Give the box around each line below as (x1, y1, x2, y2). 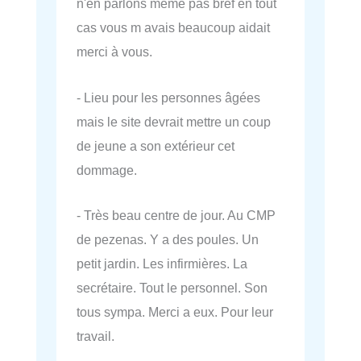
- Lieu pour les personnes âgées (77, 89, 260, 105)
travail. (77, 328, 114, 343)
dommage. (77, 162, 137, 177)
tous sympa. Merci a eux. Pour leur (77, 304, 273, 319)
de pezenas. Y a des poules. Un (77, 231, 259, 247)
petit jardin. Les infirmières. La (77, 255, 247, 271)
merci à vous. (77, 44, 152, 60)
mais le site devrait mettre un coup (77, 114, 271, 129)
